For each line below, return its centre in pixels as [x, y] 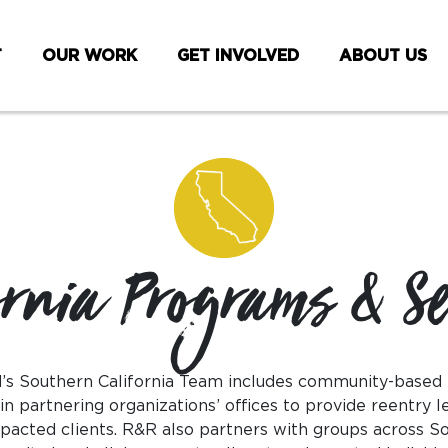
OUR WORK [89, 55]
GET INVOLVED [238, 55]
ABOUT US [383, 55]
